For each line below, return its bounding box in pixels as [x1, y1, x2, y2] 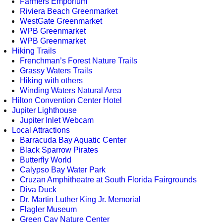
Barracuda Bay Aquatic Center [20, 135, 126, 144]
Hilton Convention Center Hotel [12, 96, 122, 105]
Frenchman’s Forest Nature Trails [20, 56, 137, 65]
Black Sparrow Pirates [20, 145, 98, 154]
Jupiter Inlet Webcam [20, 115, 94, 124]
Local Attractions [12, 125, 70, 134]
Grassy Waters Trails [20, 66, 92, 75]
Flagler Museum [20, 205, 77, 214]
